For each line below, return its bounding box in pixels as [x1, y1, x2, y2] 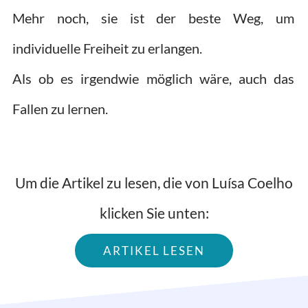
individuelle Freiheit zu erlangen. [12, 39, 202, 56]
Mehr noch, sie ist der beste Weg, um [12, 9, 294, 26]
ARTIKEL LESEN [103, 243, 205, 258]
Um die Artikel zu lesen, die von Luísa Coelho [15, 174, 293, 192]
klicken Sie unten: [99, 204, 209, 222]
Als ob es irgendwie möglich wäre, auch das [12, 69, 294, 87]
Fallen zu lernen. [12, 100, 108, 117]
